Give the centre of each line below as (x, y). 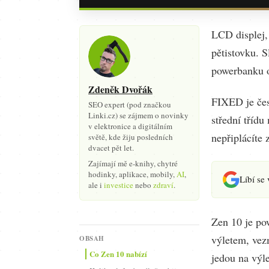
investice (119, 185)
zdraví (163, 185)
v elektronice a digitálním (130, 126)
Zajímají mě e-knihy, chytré (133, 163)
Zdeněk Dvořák (120, 89)
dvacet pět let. (111, 148)
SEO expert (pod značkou (130, 104)
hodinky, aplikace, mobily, (132, 174)
